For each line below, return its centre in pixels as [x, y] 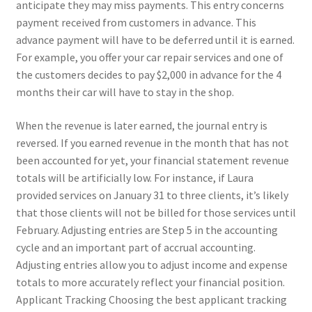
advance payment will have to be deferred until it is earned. [155, 40]
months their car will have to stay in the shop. [125, 92]
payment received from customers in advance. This [136, 23]
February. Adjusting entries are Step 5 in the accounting [147, 229]
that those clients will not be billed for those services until [156, 212]
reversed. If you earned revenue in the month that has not [152, 142]
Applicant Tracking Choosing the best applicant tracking [151, 299]
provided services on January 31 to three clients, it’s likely [152, 195]
